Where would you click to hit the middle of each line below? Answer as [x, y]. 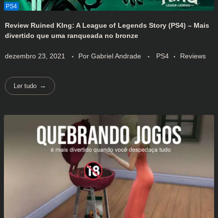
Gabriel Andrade [117, 56]
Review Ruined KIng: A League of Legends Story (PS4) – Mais [107, 26]
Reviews [193, 56]
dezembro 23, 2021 [35, 56]
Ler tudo [25, 86]
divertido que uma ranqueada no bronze [72, 36]
